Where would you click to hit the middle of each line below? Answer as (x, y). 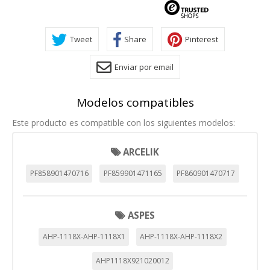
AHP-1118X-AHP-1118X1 (84, 236)
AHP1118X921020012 (133, 260)
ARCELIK (141, 152)
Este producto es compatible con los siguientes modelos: (124, 123)
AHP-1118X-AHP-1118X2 (181, 236)
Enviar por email (144, 67)
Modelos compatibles (135, 102)
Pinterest (202, 39)
